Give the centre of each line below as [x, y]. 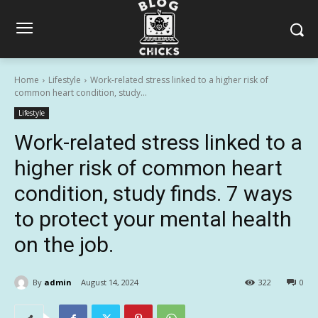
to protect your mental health [153, 219]
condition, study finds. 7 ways [153, 193]
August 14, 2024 [110, 283]
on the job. [64, 245]
